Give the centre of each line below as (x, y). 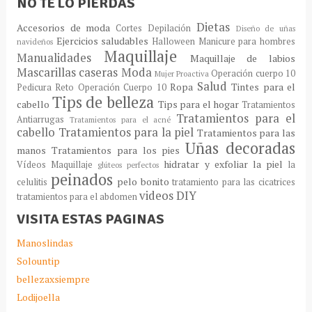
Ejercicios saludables (102, 41)
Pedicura (34, 88)
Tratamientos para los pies (116, 150)
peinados (81, 180)
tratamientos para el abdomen (77, 197)
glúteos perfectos (128, 165)
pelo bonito (143, 182)
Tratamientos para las (246, 133)
